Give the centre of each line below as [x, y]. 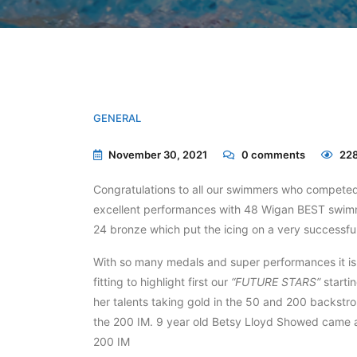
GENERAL [117, 118]
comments [278, 155]
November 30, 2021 [157, 155]
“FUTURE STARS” [276, 282]
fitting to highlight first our [162, 282]
